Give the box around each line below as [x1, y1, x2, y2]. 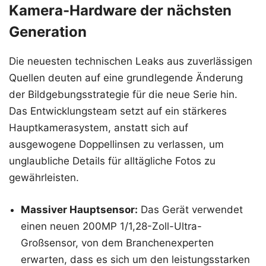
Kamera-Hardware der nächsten [9, 2, 232, 20]
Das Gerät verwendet [138, 203, 243, 216]
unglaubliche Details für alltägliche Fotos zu [9, 155, 216, 167]
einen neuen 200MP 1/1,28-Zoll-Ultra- [21, 220, 202, 232]
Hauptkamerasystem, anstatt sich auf [9, 122, 188, 134]
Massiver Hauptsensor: [21, 203, 138, 216]
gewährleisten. [9, 172, 79, 184]
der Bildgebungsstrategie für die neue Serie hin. [9, 88, 237, 101]
